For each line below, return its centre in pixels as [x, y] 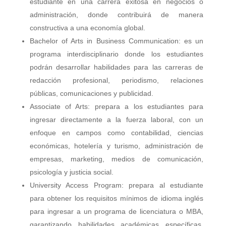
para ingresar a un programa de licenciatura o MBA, [117, 212]
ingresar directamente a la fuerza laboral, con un [117, 120]
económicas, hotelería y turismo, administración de [117, 146]
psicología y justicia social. [71, 172]
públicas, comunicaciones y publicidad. [91, 94]
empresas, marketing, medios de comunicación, [117, 159]
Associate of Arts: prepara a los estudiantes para [117, 107]
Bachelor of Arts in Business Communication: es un [117, 41]
